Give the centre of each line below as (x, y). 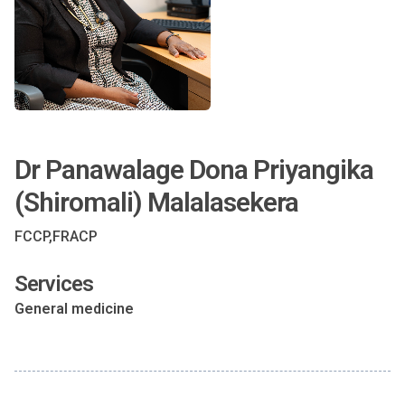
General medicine (74, 309)
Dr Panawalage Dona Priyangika (194, 170)
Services (54, 284)
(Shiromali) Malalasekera (156, 202)
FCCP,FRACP (56, 236)
